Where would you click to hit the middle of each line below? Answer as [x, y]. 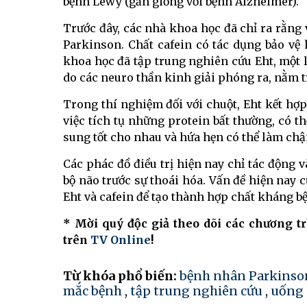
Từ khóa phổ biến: [121, 276]
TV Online [121, 240]
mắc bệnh [93, 291]
